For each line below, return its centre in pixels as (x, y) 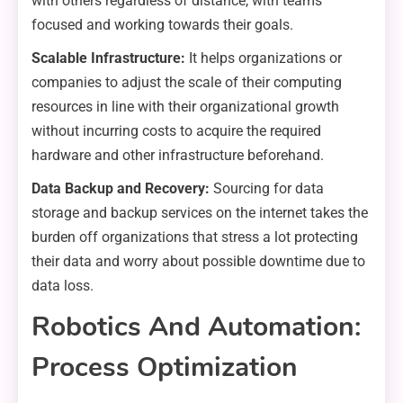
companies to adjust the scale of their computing (187, 83)
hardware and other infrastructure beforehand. (178, 156)
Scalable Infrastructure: (110, 58)
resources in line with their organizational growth (185, 107)
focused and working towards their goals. (162, 25)
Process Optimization (165, 368)
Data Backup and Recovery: (121, 189)
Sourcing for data (267, 189)
